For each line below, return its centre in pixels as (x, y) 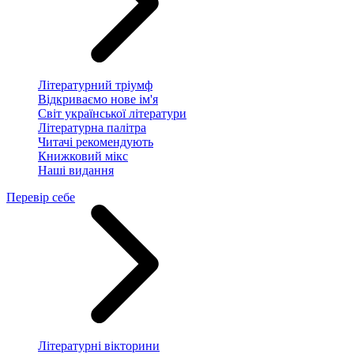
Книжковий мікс (83, 156)
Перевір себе (41, 198)
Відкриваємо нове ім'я (98, 100)
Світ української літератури (112, 114)
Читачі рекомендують (96, 142)
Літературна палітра (92, 128)
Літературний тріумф (95, 85)
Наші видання (76, 171)
